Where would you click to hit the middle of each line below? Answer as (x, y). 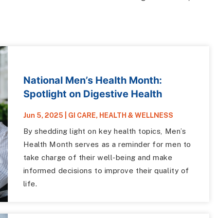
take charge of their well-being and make (98, 157)
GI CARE (82, 115)
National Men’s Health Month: (92, 80)
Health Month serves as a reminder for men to (107, 144)
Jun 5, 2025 (43, 115)
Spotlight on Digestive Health (92, 94)
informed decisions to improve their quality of (106, 170)
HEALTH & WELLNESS (136, 115)
